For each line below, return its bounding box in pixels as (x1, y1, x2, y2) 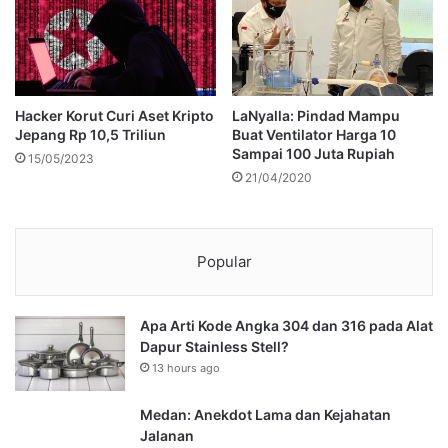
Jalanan (140, 427, 194, 445)
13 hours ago (152, 361, 220, 376)
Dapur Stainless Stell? (140, 338, 289, 356)
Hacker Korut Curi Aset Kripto (15, 107, 214, 125)
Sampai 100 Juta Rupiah (232, 145, 395, 163)
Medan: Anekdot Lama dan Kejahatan (140, 406, 391, 424)
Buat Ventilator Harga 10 (232, 126, 396, 144)
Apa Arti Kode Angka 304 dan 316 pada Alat (140, 317, 433, 335)
